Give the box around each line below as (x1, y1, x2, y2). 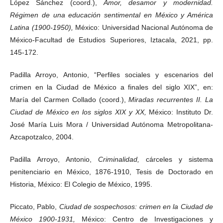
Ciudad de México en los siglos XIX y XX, (10, 108, 149, 116)
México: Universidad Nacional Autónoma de (75, 23, 213, 31)
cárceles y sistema (146, 155, 213, 163)
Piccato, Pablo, (10, 202, 59, 211)
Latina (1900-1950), (10, 23, 75, 31)
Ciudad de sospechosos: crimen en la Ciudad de (59, 202, 214, 211)
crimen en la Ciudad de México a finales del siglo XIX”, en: (10, 83, 213, 91)
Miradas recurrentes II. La (128, 95, 213, 104)
